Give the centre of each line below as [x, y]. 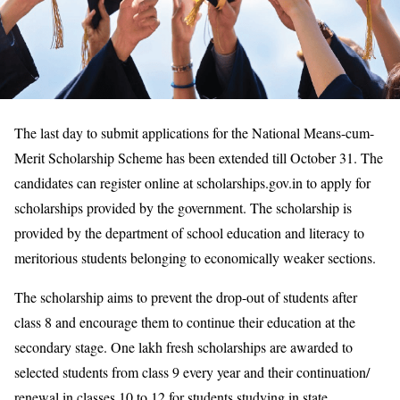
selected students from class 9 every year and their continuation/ [192, 371]
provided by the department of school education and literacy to [189, 232]
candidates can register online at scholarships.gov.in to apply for [192, 182]
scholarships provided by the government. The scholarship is [183, 207]
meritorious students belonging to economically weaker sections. [195, 257]
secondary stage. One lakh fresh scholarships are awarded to [183, 346]
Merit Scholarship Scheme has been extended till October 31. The [199, 157]
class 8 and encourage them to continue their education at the [185, 321]
